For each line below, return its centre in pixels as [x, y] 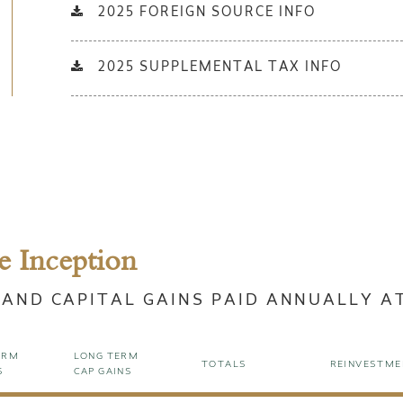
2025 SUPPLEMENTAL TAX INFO [218, 69]
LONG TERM [106, 358]
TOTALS [224, 365]
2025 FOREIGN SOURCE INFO [205, 14]
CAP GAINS [103, 373]
